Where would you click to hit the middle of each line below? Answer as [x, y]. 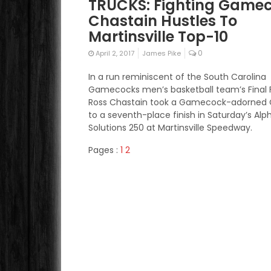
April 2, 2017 [114, 54]
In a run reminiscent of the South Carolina [178, 77]
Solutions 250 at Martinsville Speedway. [171, 128]
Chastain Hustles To [163, 21]
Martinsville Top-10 [158, 37]
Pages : [105, 150]
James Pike [162, 54]
